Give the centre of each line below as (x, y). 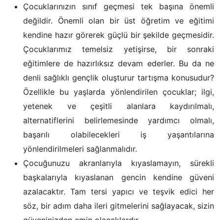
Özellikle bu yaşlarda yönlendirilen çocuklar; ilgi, (119, 92)
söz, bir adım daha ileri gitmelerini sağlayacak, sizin (119, 206)
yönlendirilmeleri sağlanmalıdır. (80, 149)
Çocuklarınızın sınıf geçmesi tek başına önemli (119, 6)
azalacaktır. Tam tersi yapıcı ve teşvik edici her (119, 192)
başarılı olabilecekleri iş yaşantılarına (119, 135)
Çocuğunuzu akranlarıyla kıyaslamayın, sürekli (119, 163)
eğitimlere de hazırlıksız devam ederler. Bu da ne (119, 63)
